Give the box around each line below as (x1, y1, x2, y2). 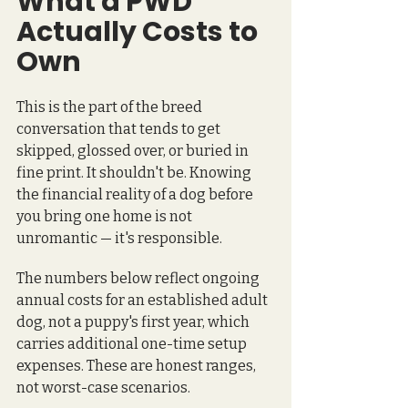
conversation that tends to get (16, 119, 223, 138)
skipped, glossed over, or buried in (16, 141, 251, 159)
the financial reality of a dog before (16, 185, 256, 203)
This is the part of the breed (16, 97, 205, 116)
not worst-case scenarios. (16, 378, 190, 396)
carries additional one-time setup (16, 334, 250, 352)
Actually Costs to (16, 12, 263, 51)
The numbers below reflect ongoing (16, 269, 262, 287)
